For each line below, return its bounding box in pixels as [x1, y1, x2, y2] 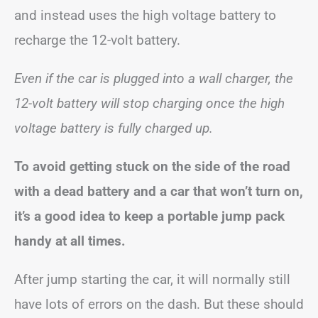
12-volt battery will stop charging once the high [14, 94, 285, 111]
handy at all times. [14, 232, 129, 249]
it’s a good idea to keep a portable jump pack [14, 207, 285, 224]
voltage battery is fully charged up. [14, 119, 213, 136]
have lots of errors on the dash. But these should [14, 295, 304, 312]
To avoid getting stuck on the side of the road [14, 158, 290, 175]
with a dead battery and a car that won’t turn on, [14, 182, 303, 199]
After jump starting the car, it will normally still [14, 270, 290, 287]
